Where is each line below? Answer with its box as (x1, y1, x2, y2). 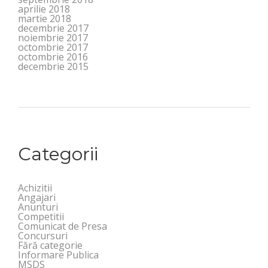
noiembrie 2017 (18, 31, 88, 44)
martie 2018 (18, 11, 71, 25)
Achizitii (18, 181, 52, 194)
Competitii (18, 209, 64, 223)
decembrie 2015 (18, 59, 89, 73)
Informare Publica (18, 248, 99, 261)
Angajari (18, 190, 56, 204)
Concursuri (18, 229, 68, 242)
